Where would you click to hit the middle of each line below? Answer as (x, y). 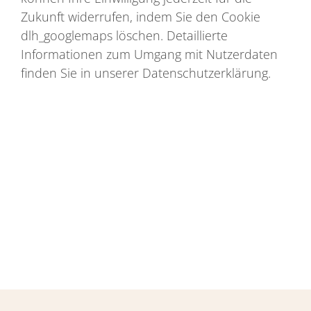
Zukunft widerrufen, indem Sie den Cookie (141, 16)
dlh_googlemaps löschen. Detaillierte (124, 35)
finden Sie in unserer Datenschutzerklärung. (146, 73)
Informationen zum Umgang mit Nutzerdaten (149, 54)
